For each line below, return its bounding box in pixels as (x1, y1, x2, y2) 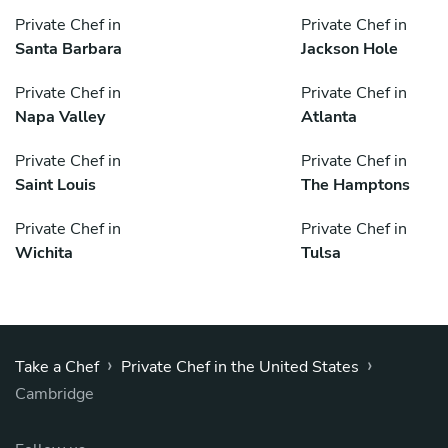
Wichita (15, 242, 73, 265)
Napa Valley (15, 106, 105, 129)
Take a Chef (15, 356, 99, 379)
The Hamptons (301, 174, 410, 197)
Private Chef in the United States (121, 356, 359, 379)
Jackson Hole (301, 38, 398, 61)
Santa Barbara (15, 38, 122, 61)
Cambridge (15, 383, 94, 406)
